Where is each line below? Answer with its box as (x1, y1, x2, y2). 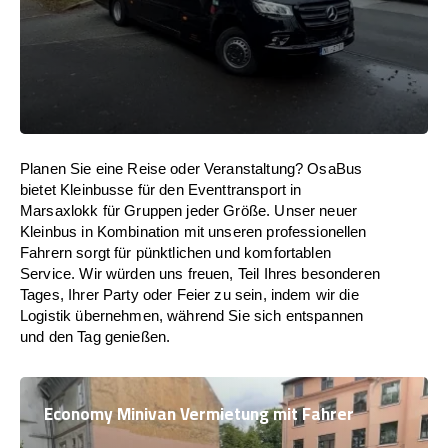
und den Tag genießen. (20, 328, 171, 345)
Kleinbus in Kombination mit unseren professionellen (20, 223, 367, 240)
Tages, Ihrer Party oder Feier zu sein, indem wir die (20, 286, 359, 303)
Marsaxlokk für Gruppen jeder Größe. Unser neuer (20, 202, 358, 219)
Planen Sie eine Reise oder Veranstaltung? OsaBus (20, 160, 363, 177)
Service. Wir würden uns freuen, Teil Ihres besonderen (20, 265, 380, 282)
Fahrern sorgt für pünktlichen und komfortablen (20, 244, 331, 261)
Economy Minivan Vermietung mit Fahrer (44, 398, 354, 430)
